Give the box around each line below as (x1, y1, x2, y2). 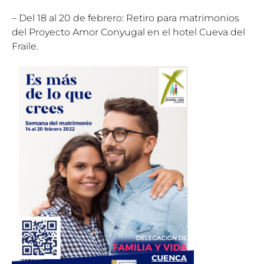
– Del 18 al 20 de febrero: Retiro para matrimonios (12, 12, 239, 24)
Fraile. (12, 40, 38, 52)
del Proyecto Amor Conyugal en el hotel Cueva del (12, 26, 245, 38)
